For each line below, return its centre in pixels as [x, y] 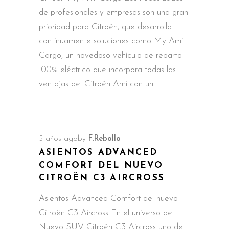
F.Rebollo [105, 139]
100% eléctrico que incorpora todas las [107, 70]
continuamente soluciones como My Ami [111, 41]
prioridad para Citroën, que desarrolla [105, 27]
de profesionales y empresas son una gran [113, 12]
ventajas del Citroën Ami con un [96, 84]
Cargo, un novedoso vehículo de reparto [110, 55]
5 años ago [58, 139]
